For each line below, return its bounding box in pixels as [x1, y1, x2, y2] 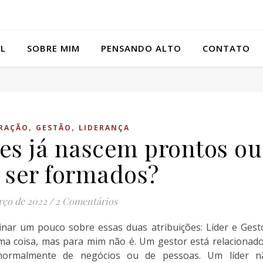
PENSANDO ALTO [101, 42, 181, 54]
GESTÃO [36, 123, 72, 133]
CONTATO [203, 42, 250, 54]
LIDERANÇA [79, 123, 130, 133]
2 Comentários [55, 195, 117, 207]
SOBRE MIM [27, 42, 80, 54]
